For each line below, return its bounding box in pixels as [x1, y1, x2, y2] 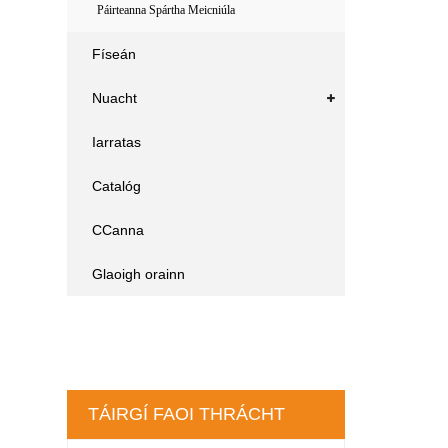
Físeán [92, 46, 137, 62]
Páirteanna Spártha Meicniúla [97, 3, 236, 17]
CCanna [92, 222, 145, 238]
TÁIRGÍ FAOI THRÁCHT [88, 404, 286, 424]
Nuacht [92, 90, 138, 106]
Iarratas [92, 134, 142, 150]
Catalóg [92, 178, 142, 194]
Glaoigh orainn [92, 266, 186, 282]
